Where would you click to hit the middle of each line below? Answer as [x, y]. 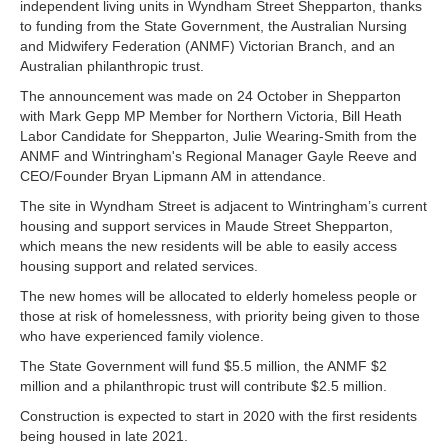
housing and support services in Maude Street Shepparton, [206, 226]
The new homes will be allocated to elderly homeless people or [218, 296]
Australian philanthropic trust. [112, 66]
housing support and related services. [139, 266]
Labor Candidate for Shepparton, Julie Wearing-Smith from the [218, 136]
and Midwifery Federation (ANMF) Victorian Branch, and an [207, 46]
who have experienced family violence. [142, 336]
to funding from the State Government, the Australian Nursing [213, 26]
